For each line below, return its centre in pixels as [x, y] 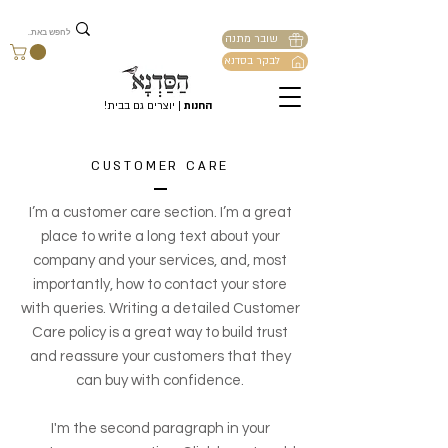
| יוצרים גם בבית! [144, 106]
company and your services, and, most [160, 261]
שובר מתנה [251, 39]
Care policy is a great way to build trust [160, 333]
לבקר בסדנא [251, 61]
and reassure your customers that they [160, 357]
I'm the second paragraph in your [160, 429]
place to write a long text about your [160, 237]
